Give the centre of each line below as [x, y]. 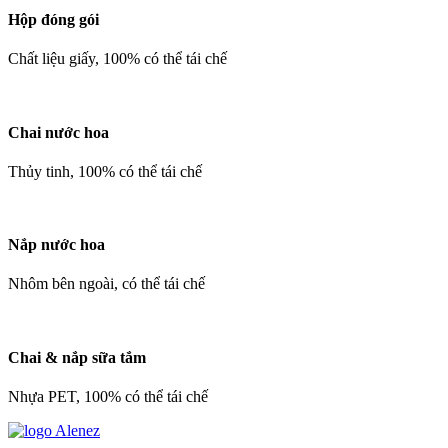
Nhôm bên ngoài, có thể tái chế [106, 284]
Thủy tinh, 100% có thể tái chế [105, 171]
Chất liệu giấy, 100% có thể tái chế [117, 59]
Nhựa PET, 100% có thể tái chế [108, 396]
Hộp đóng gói [53, 20]
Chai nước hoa [58, 132]
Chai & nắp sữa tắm [77, 357]
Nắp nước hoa [56, 245]
